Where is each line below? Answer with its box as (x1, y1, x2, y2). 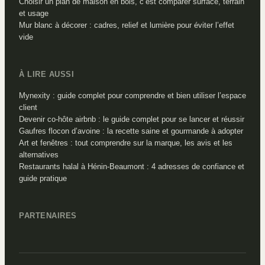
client (19, 103, 37, 112)
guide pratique (19, 174, 67, 183)
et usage (19, 8, 49, 18)
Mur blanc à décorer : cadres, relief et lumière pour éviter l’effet (19, 20, 234, 30)
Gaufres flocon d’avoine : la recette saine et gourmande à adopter (19, 127, 243, 136)
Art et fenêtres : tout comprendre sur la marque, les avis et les (19, 138, 232, 148)
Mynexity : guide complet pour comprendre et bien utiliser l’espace (19, 91, 246, 101)
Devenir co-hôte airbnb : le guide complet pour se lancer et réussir (19, 115, 244, 124)
